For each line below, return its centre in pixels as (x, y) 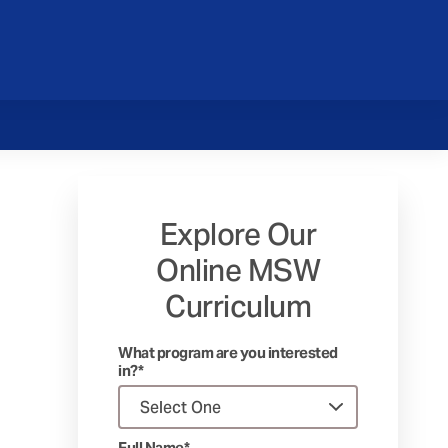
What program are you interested (228, 352)
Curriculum (238, 306)
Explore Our (238, 234)
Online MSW (238, 270)
